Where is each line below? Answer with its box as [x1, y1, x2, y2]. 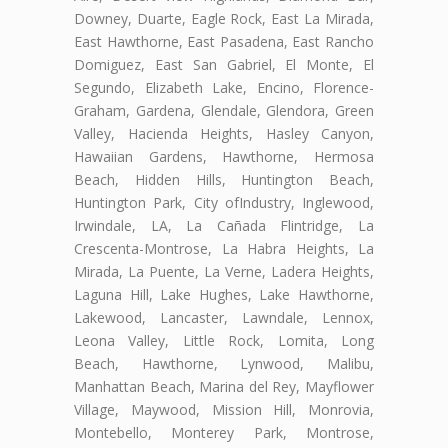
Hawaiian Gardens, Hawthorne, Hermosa [74, 147, 374, 167]
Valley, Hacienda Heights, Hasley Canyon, [74, 124, 374, 144]
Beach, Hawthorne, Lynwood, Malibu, [74, 354, 374, 374]
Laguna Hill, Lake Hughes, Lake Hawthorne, [74, 285, 374, 305]
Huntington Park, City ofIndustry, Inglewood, [74, 193, 374, 213]
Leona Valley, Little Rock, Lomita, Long [74, 331, 374, 351]
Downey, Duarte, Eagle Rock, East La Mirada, [74, 9, 374, 29]
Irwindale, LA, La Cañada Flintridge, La [74, 216, 374, 236]
